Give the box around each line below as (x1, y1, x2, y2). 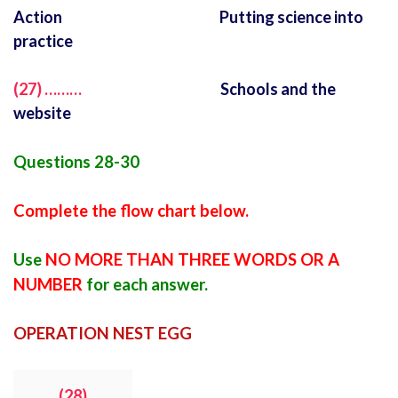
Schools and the (84, 79, 336, 99)
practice (13, 31, 73, 52)
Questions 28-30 (13, 152, 139, 172)
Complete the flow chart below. (13, 201, 249, 221)
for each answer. (83, 275, 208, 295)
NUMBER (13, 275, 83, 295)
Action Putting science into (13, 7, 363, 28)
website (13, 103, 74, 123)
